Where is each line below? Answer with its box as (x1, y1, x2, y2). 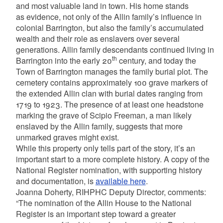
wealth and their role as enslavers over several (15, 33, 180, 44)
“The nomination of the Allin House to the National (15, 197, 192, 209)
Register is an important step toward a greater (15, 208, 176, 220)
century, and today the (116, 55, 196, 66)
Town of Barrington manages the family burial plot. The (15, 66, 208, 77)
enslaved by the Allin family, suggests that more (15, 120, 183, 132)
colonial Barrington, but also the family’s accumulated (15, 22, 204, 33)
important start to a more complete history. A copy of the (15, 153, 210, 165)
